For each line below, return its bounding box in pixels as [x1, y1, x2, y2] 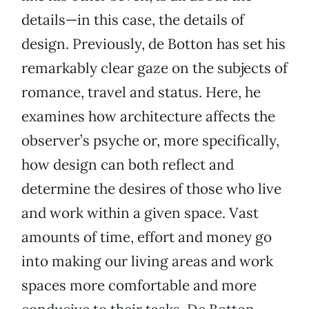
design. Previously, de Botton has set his [21, 34, 286, 54]
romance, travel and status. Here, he [21, 83, 261, 102]
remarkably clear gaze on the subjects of [21, 59, 288, 78]
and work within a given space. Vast [21, 203, 259, 223]
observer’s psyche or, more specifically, [21, 131, 279, 150]
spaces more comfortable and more [21, 276, 257, 295]
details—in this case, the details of [21, 10, 244, 30]
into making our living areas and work [21, 252, 273, 271]
